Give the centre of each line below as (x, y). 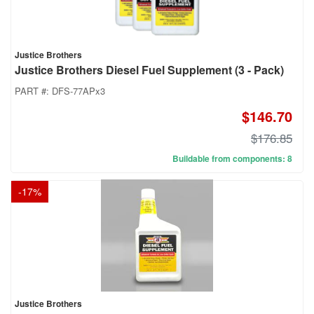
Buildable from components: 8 (232, 159)
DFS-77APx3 (78, 91)
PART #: (33, 91)
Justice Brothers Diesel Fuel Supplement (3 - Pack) (149, 70)
